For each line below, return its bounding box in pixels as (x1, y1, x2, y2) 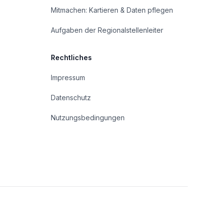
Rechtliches (51, 53, 92, 62)
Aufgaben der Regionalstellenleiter (51, 26, 163, 34)
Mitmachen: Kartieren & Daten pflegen (51, 6, 173, 14)
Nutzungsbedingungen (51, 113, 125, 122)
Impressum (51, 73, 85, 82)
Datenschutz (51, 93, 91, 102)
